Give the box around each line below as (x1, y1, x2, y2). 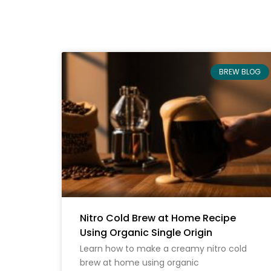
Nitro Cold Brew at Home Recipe (80, 211, 236, 225)
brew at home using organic (80, 256, 199, 269)
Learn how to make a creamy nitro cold (80, 242, 247, 255)
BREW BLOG (218, 66, 261, 77)
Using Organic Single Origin (80, 225, 212, 240)
